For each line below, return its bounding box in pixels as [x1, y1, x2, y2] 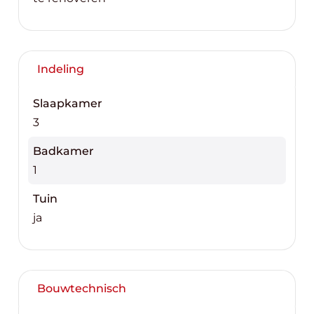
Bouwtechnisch [37, 281, 126, 295]
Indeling [37, 62, 84, 76]
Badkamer [33, 144, 94, 158]
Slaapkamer [33, 97, 102, 111]
